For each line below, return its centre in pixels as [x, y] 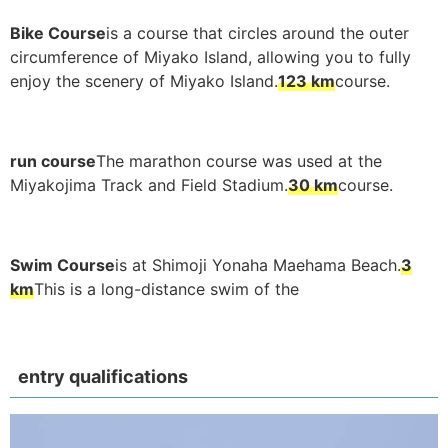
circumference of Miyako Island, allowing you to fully [210, 57]
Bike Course [58, 33]
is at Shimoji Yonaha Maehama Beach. [258, 265]
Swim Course [62, 265]
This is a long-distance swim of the [166, 289]
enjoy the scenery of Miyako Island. [144, 81]
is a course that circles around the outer [257, 33]
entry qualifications [103, 376]
